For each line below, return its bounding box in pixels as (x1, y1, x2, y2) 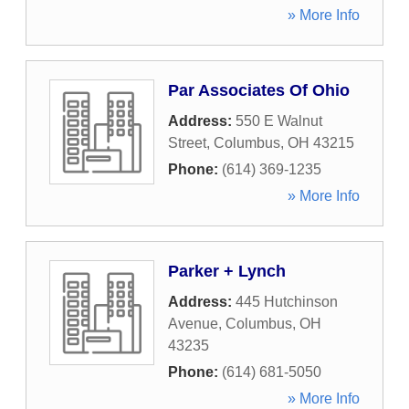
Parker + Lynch (168, 262, 286, 280)
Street (168, 135, 206, 151)
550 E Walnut (236, 113, 322, 129)
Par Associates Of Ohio (168, 81, 350, 100)
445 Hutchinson (236, 294, 338, 309)
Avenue (168, 316, 218, 331)
